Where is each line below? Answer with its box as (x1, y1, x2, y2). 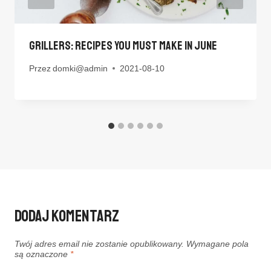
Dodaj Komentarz (15, 205, 119, 226)
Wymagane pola (186, 240, 249, 249)
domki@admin (53, 64, 108, 73)
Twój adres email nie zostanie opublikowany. (15, 240, 184, 249)
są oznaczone (15, 250, 70, 260)
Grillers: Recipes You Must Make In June (29, 38, 217, 54)
